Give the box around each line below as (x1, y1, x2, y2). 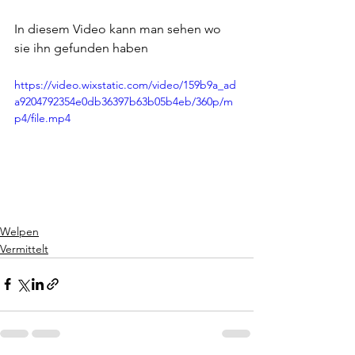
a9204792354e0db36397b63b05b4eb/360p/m (14, 94, 233, 109)
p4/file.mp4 (14, 111, 71, 126)
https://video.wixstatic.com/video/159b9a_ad (14, 78, 236, 93)
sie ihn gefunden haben (14, 40, 148, 56)
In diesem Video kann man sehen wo (14, 21, 224, 37)
